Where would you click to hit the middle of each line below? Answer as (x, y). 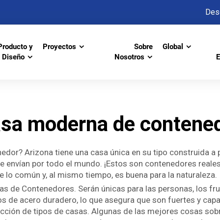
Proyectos (59, 47)
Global (173, 47)
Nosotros (129, 57)
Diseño (13, 57)
